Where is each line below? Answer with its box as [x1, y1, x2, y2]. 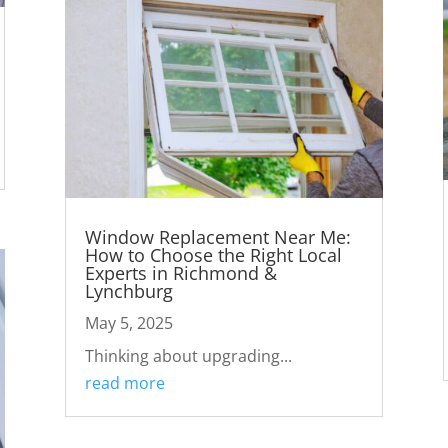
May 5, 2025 [84, 312, 173, 335]
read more [84, 372, 165, 395]
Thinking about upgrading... [84, 345, 292, 368]
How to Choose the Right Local [84, 243, 342, 268]
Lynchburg [84, 279, 173, 304]
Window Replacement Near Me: [84, 225, 351, 250]
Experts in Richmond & [84, 261, 277, 286]
